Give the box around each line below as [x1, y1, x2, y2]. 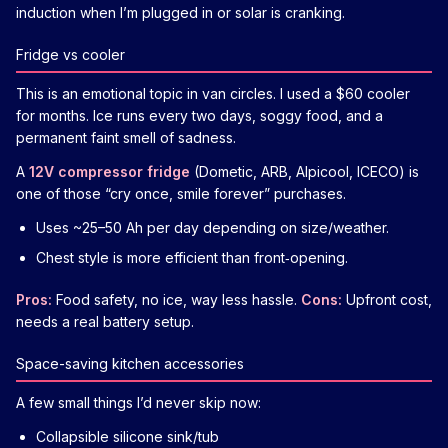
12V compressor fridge [29, 162, 190, 180]
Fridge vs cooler [16, 45, 125, 63]
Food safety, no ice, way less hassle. [52, 290, 301, 308]
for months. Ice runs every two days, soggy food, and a [16, 106, 383, 124]
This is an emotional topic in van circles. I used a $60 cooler [16, 84, 410, 102]
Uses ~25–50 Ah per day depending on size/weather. [36, 218, 389, 236]
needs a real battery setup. [16, 312, 194, 330]
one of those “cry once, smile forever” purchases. [16, 184, 346, 202]
